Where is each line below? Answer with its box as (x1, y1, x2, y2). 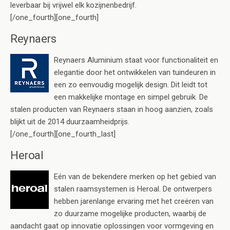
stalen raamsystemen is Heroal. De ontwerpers (54, 184, 212, 194)
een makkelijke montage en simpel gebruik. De (54, 92, 208, 102)
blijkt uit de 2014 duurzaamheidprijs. (10, 117, 129, 126)
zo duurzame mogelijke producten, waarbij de (54, 208, 206, 218)
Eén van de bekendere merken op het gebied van (54, 171, 216, 181)
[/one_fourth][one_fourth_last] (10, 129, 116, 139)
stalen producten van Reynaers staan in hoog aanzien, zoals (10, 104, 213, 114)
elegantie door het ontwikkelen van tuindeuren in (54, 67, 216, 77)
